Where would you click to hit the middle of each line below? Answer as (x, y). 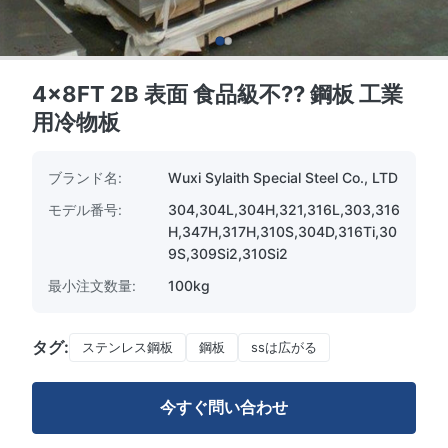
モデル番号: (85, 209)
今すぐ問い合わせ (224, 407)
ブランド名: (85, 177)
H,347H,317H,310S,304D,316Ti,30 (282, 231)
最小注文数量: (92, 285)
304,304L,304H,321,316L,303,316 (284, 209)
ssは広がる (284, 347)
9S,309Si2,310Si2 (228, 253)
